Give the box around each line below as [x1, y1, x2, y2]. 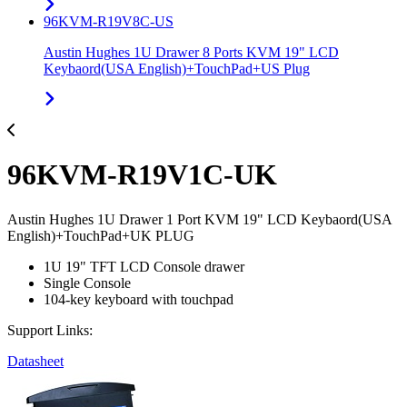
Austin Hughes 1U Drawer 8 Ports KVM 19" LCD [44, 44, 339, 60]
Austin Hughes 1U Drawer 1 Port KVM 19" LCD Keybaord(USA [7, 211, 392, 227]
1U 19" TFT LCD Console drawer [44, 258, 244, 274]
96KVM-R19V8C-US [44, 13, 174, 29]
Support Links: [7, 322, 93, 338]
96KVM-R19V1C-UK [7, 158, 277, 192]
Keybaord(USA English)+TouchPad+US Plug [44, 60, 310, 76]
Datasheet [7, 352, 64, 369]
